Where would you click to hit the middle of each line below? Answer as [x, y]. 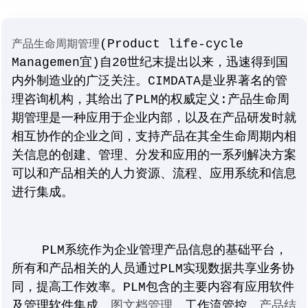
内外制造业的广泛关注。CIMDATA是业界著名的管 [150, 81]
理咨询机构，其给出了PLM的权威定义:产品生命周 [151, 99]
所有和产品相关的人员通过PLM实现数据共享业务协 [153, 268]
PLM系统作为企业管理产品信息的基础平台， [150, 250]
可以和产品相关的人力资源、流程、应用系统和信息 [154, 174]
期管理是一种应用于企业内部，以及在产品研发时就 [154, 118]
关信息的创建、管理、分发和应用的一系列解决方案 [154, 155]
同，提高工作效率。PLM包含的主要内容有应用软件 [153, 287]
